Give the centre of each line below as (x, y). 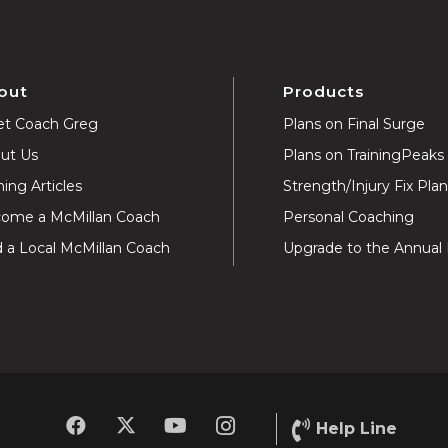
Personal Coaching (349, 216)
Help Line (357, 428)
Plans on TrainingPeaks (364, 154)
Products (324, 91)
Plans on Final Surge (354, 123)
